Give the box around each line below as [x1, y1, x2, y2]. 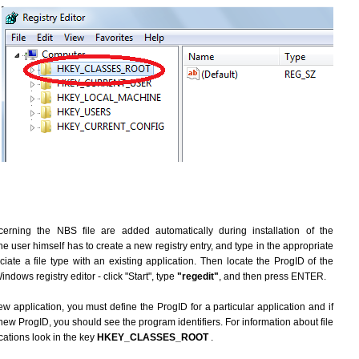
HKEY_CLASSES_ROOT [97, 332, 211, 343]
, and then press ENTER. [219, 271, 326, 282]
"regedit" [177, 271, 219, 282]
